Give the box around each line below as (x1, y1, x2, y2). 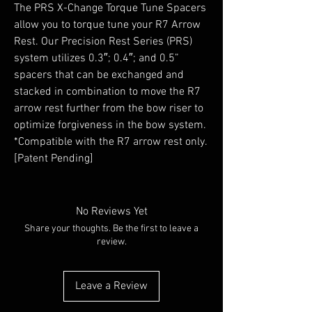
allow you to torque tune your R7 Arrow (14, 17, 201, 32)
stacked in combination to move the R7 (14, 84, 201, 99)
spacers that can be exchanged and (14, 68, 184, 82)
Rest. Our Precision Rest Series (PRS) (14, 34, 192, 49)
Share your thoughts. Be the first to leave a (24, 222, 198, 235)
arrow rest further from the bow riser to (14, 101, 203, 116)
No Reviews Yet (75, 204, 148, 219)
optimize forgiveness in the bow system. (14, 118, 206, 132)
